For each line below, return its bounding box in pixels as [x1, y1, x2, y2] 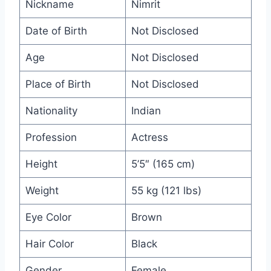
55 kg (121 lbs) [131, 184, 201, 197]
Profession [25, 131, 77, 144]
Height [25, 158, 57, 171]
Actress [131, 131, 168, 144]
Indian [131, 105, 161, 117]
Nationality [25, 105, 77, 117]
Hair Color [25, 238, 74, 250]
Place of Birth [25, 78, 91, 91]
